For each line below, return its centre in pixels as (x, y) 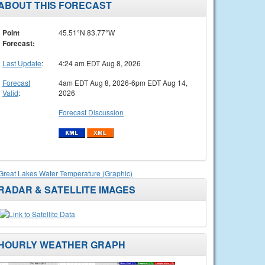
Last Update (22, 63)
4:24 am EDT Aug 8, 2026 (100, 63)
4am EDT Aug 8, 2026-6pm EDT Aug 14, (123, 82)
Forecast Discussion (91, 112)
